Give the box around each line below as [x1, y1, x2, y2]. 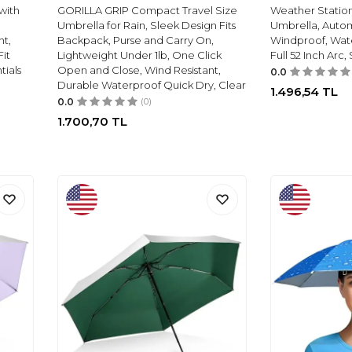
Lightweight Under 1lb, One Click [57, 49, 222, 62]
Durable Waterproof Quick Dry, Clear [57, 79, 247, 92]
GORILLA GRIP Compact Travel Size [57, 4, 238, 17]
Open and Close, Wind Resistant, [57, 64, 222, 77]
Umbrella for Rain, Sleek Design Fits [57, 19, 236, 32]
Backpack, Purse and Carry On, [57, 34, 214, 47]
